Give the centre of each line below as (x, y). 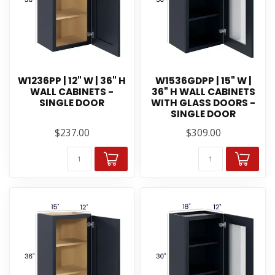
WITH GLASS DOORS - (203, 103)
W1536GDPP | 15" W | (203, 81)
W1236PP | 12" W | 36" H (72, 81)
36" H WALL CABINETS (203, 92)
